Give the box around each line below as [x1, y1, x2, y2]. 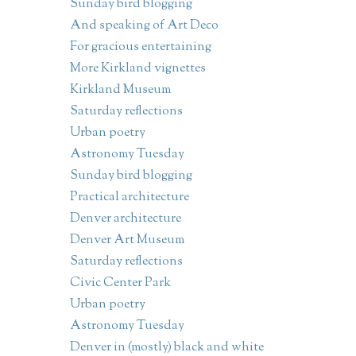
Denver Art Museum [69, 231, 184, 250]
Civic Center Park [69, 274, 171, 293]
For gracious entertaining [69, 38, 211, 57]
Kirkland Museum [69, 81, 171, 100]
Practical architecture [69, 188, 189, 207]
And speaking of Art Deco [69, 17, 219, 36]
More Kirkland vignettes [69, 60, 206, 79]
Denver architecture [69, 210, 181, 229]
